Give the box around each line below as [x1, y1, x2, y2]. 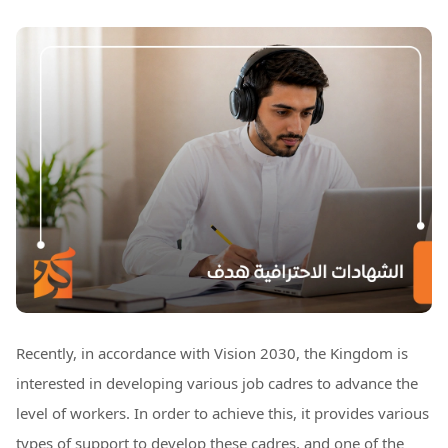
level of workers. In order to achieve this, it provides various [16, 402, 429, 423]
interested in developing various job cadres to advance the [16, 372, 418, 393]
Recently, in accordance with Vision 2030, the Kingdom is [16, 342, 408, 363]
